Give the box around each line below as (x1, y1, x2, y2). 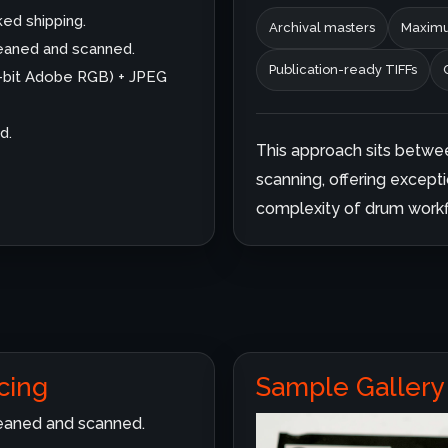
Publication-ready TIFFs (269, 61, 417, 77)
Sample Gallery (256, 371, 445, 402)
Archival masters (269, 19, 375, 35)
